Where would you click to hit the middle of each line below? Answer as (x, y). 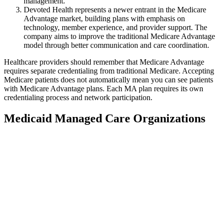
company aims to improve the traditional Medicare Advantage (119, 36)
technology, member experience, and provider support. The (115, 27)
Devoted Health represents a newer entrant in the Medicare (115, 9)
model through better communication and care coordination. (116, 45)
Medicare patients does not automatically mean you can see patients (109, 79)
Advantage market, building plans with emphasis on (104, 18)
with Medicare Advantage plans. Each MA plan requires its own (104, 88)
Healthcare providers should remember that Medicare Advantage (104, 62)
